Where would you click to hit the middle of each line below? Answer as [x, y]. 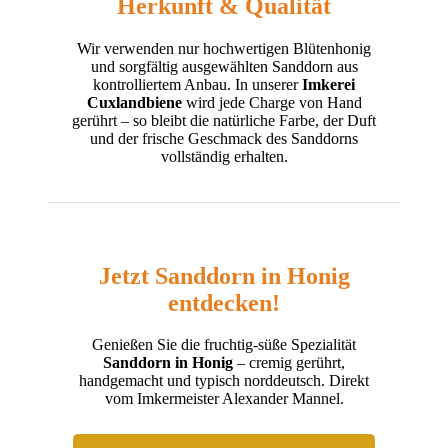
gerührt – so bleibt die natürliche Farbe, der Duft [224, 120]
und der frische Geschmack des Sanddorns [224, 138]
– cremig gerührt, [289, 363]
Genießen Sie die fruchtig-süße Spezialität [224, 345]
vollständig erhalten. [224, 156]
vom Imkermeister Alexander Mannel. [224, 399]
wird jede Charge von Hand [271, 102]
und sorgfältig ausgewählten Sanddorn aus [224, 66]
